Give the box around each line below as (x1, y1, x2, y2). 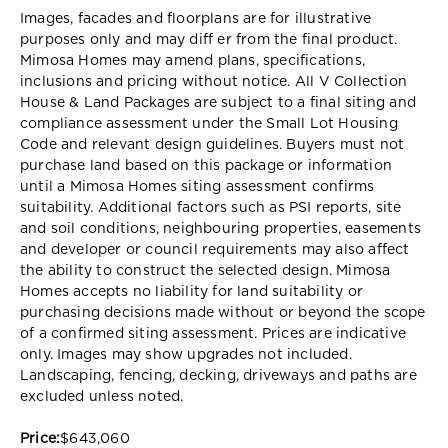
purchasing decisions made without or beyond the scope (20, 305, 426, 320)
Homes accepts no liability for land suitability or (20, 284, 364, 299)
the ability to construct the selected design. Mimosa (20, 263, 391, 278)
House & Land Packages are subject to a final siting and (20, 95, 417, 110)
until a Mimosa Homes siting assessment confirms (20, 179, 375, 194)
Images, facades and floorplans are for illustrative (20, 11, 372, 26)
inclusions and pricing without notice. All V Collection (20, 74, 408, 89)
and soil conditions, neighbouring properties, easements (20, 221, 422, 236)
